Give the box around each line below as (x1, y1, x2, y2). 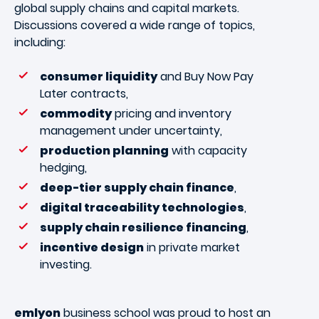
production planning (40, 142, 169, 159)
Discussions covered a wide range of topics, (14, 17, 255, 33)
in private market (144, 239, 240, 256)
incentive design (40, 239, 144, 256)
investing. (40, 256, 92, 273)
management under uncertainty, (40, 122, 225, 139)
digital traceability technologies (40, 199, 244, 216)
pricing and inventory (112, 105, 231, 122)
